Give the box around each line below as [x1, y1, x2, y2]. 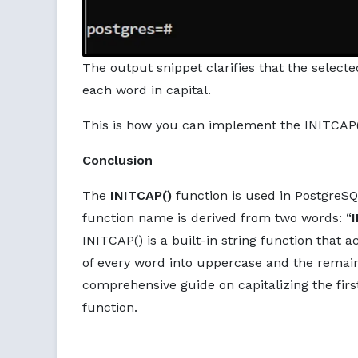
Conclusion [82, 153, 153, 169]
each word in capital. [82, 82, 211, 98]
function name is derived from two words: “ [82, 210, 352, 226]
